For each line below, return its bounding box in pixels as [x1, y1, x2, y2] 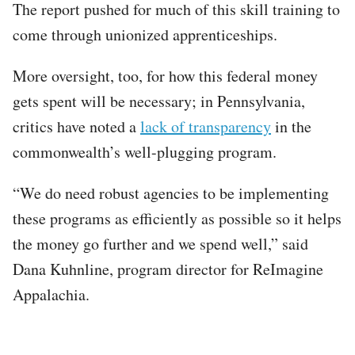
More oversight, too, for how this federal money [13, 64, 318, 86]
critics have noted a [13, 115, 140, 137]
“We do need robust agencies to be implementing [13, 181, 329, 204]
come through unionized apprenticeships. [13, 23, 277, 45]
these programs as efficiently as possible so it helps [13, 207, 342, 229]
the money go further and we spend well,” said [13, 232, 308, 254]
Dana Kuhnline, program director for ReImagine [13, 258, 323, 280]
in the [271, 115, 311, 137]
